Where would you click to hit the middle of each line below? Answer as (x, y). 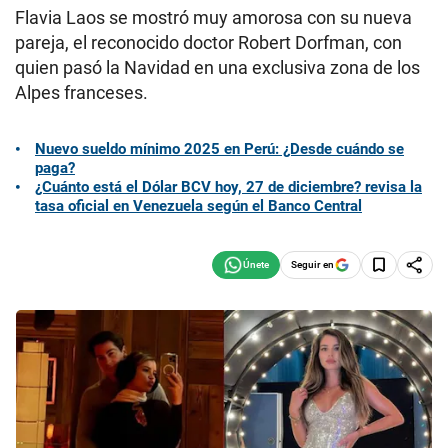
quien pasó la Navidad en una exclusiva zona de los (217, 67)
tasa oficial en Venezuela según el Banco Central (198, 205)
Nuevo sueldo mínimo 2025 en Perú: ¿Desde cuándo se (219, 148)
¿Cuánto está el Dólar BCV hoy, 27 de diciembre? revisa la (228, 186)
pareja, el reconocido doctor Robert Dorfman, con (208, 42)
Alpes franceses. (81, 92)
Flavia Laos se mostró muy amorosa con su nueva (213, 17)
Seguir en (312, 264)
